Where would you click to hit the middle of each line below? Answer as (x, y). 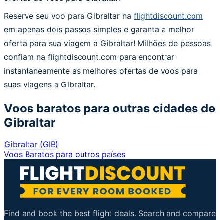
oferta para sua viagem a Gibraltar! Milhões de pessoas (107, 43)
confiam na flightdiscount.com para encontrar (89, 57)
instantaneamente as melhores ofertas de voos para (101, 70)
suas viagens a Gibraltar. (50, 84)
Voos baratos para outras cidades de (110, 108)
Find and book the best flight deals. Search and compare (110, 213)
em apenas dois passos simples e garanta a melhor (99, 29)
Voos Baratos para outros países (65, 154)
